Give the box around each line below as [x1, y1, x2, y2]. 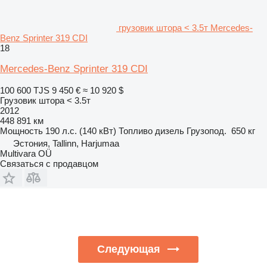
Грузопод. [187, 125, 226, 136]
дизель [155, 125, 184, 136]
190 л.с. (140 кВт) [45, 125, 116, 136]
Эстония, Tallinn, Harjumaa [13, 138, 119, 148]
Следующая [97, 243, 160, 255]
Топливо [119, 125, 153, 136]
